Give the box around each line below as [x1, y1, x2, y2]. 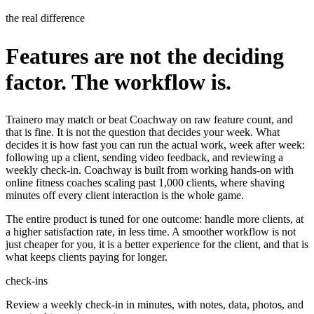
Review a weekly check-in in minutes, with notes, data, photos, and [6, 299, 303, 311]
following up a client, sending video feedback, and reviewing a [6, 151, 283, 164]
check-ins [6, 275, 48, 287]
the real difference [6, 12, 85, 25]
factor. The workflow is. [6, 69, 231, 95]
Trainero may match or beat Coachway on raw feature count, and [6, 114, 293, 126]
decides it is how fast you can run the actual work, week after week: [6, 139, 305, 151]
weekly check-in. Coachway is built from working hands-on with [6, 164, 294, 177]
